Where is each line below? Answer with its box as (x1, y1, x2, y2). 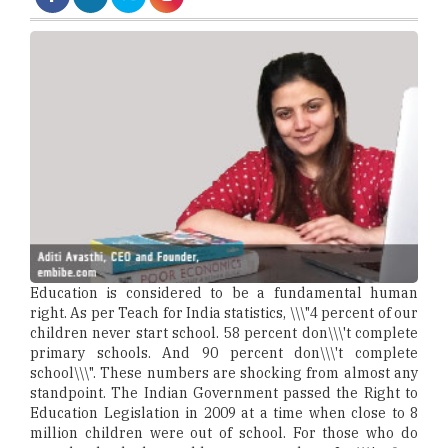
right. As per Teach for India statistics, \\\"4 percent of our (30, 304, 418, 323)
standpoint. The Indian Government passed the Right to (30, 384, 418, 403)
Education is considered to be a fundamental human (30, 284, 418, 303)
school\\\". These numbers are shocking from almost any (30, 364, 418, 383)
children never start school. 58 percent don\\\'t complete (30, 324, 418, 343)
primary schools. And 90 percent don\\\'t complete (30, 344, 418, 363)
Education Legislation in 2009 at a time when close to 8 (30, 404, 418, 423)
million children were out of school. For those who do (30, 424, 418, 443)
